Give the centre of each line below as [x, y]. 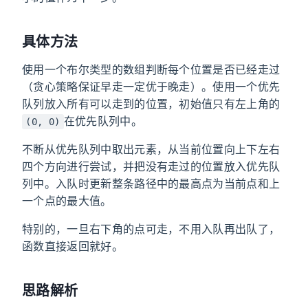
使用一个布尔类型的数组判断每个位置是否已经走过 [151, 69]
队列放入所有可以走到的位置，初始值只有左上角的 [151, 103]
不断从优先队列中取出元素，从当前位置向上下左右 [151, 149]
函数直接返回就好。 [73, 246]
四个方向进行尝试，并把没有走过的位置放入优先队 [151, 166]
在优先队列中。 [103, 121]
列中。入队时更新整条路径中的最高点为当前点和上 [151, 183]
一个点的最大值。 [67, 200]
